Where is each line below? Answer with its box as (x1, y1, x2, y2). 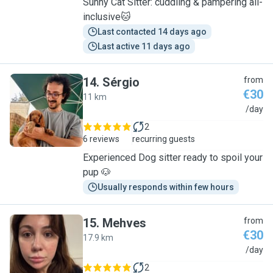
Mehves (102, 216, 146, 230)
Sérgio (102, 75, 140, 90)
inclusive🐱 (83, 11, 131, 23)
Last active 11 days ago (97, 41, 190, 51)
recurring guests (132, 134, 195, 144)
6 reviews (83, 134, 119, 144)
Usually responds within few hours (97, 182, 234, 192)
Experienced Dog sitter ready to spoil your (83, 152, 263, 163)
